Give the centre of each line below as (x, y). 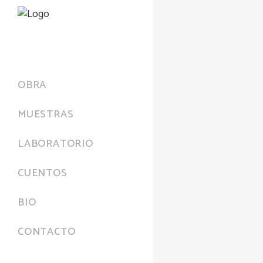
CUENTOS (43, 173)
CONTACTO (47, 232)
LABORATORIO (55, 144)
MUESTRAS (46, 114)
